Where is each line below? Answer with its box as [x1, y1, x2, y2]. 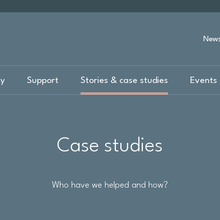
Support [27, 77, 58, 85]
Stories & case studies [81, 77, 168, 85]
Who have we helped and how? [52, 181, 168, 190]
